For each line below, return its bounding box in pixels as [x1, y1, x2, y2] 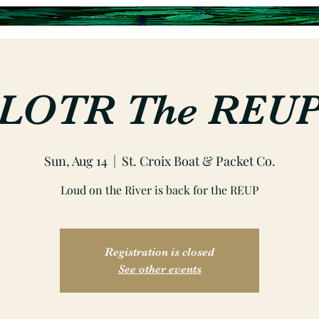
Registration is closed [105, 246, 214, 258]
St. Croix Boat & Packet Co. [121, 152, 276, 169]
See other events [117, 263, 202, 276]
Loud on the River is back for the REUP [61, 182, 258, 197]
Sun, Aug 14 [43, 152, 108, 169]
